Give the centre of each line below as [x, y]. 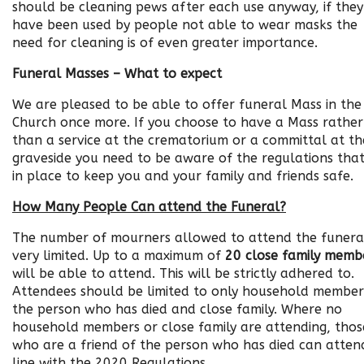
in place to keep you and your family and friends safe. [183, 176]
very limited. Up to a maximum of [119, 256]
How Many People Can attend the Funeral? [149, 207]
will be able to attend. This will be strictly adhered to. [183, 273]
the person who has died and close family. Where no [177, 309]
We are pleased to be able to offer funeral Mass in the [187, 104]
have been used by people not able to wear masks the [185, 25]
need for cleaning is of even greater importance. [169, 43]
